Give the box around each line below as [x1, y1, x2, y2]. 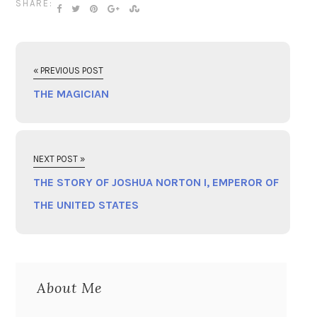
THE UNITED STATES [33, 198, 139, 212]
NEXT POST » [33, 154, 86, 164]
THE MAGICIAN [33, 87, 110, 100]
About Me [37, 279, 103, 296]
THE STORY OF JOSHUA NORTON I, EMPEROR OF [33, 175, 279, 189]
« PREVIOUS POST [33, 65, 104, 76]
